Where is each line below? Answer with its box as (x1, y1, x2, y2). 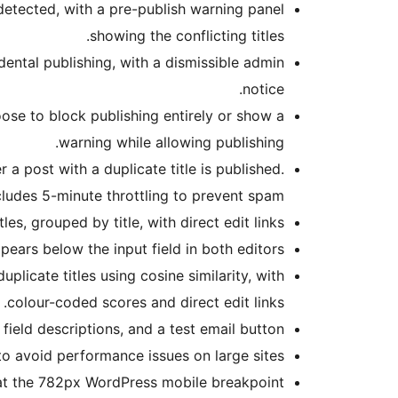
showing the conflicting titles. (90, 27, 284, 45)
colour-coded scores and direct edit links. (7, 293, 284, 312)
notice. (243, 80, 284, 99)
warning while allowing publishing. (59, 133, 284, 152)
